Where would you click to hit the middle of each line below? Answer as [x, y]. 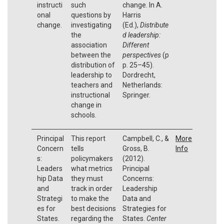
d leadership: [141, 35]
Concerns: [138, 178]
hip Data [50, 178]
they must [87, 178]
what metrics [91, 168]
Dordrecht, [139, 75]
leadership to [91, 75]
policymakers [92, 158]
